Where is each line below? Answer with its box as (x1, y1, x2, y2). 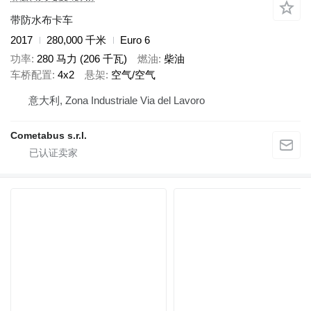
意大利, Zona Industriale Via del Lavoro (28, 94, 205, 107)
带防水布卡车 (10, 14, 73, 26)
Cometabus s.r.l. (10, 130, 87, 142)
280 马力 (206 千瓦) (37, 52, 127, 65)
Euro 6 (120, 34, 150, 47)
